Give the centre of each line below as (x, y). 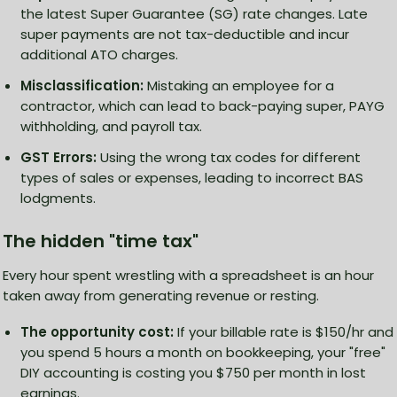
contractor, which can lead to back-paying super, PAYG (202, 106)
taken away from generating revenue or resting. (161, 296)
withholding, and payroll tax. (111, 127)
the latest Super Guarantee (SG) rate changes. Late (194, 14)
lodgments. (58, 198)
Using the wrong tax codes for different (229, 158)
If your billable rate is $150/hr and (284, 332)
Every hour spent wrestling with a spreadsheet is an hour (188, 276)
